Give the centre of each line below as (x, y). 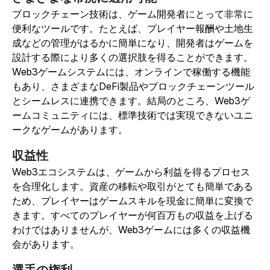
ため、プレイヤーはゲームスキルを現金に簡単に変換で (133, 201)
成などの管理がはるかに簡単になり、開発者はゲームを (133, 43)
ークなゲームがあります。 (70, 130)
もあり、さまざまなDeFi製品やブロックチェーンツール (133, 86)
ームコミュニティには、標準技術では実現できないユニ (133, 115)
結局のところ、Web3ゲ (199, 101)
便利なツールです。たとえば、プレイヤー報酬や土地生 (133, 29)
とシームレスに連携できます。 (80, 101)
